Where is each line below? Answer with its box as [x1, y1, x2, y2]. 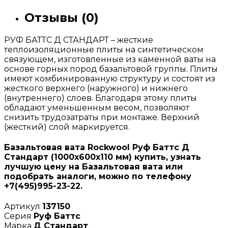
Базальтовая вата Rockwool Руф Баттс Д [4, 142, 189, 153]
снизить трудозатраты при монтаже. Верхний [4, 112, 199, 122]
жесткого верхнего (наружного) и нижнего [4, 83, 188, 93]
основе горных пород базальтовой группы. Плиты [4, 64, 218, 74]
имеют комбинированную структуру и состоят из [4, 73, 215, 83]
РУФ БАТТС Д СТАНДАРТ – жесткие [4, 35, 153, 45]
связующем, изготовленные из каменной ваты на [4, 54, 216, 64]
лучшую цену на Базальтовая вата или [4, 162, 183, 172]
